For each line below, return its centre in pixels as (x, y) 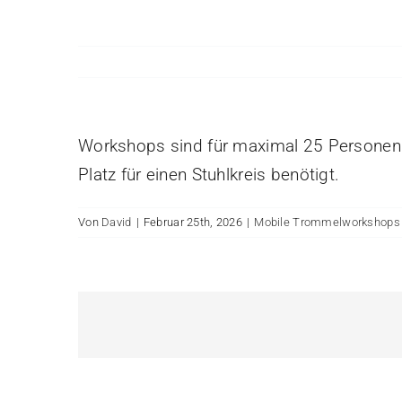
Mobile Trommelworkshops (327, 222)
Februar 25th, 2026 (193, 222)
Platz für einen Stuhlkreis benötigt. (209, 175)
